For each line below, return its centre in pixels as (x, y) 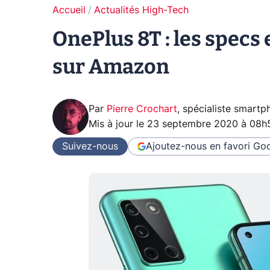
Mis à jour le (118, 124)
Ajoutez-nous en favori (198, 146)
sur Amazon (111, 67)
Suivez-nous (90, 146)
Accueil (69, 10)
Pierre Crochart (142, 109)
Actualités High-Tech (141, 10)
